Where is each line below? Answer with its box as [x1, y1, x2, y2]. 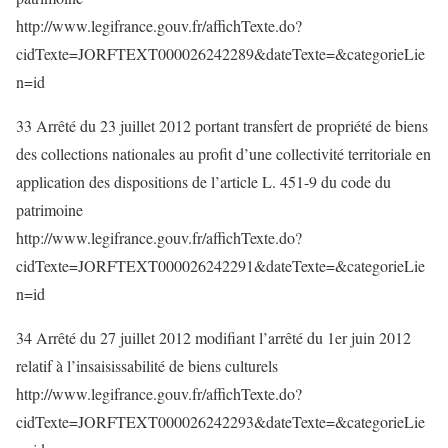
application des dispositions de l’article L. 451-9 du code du [16, 171, 391, 192]
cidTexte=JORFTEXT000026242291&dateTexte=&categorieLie [16, 255, 425, 276]
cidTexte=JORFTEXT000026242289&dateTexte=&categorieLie [16, 43, 425, 64]
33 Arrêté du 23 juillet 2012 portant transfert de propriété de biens [16, 115, 428, 136]
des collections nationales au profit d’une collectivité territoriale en [16, 143, 431, 164]
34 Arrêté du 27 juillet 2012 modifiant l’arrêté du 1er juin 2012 [16, 327, 411, 348]
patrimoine [16, 199, 83, 220]
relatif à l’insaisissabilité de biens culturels [16, 355, 278, 376]
